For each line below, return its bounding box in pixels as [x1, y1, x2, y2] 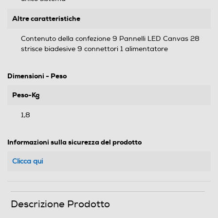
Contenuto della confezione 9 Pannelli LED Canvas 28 [21, 34, 200, 43]
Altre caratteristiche [12, 14, 80, 23]
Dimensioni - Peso [7, 71, 67, 80]
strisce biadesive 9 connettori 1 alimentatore [21, 44, 168, 53]
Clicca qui [12, 157, 43, 165]
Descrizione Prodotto [11, 198, 110, 210]
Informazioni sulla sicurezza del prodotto [7, 137, 142, 146]
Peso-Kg [12, 90, 39, 99]
